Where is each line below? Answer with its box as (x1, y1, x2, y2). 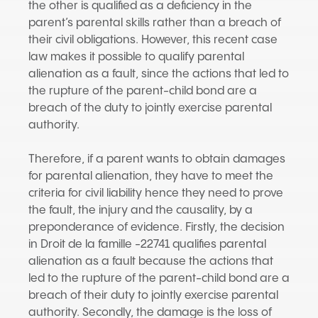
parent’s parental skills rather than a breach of (28, 17, 281, 29)
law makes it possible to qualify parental (28, 51, 244, 63)
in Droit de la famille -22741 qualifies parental (28, 238, 266, 251)
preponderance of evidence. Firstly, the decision (28, 221, 285, 234)
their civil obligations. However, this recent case (28, 34, 278, 46)
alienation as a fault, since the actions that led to (28, 68, 289, 80)
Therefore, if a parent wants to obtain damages (28, 153, 285, 165)
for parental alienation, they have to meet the (28, 170, 273, 182)
